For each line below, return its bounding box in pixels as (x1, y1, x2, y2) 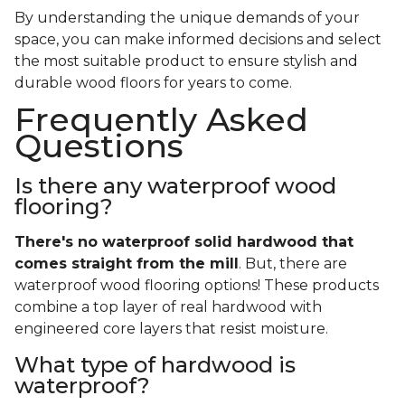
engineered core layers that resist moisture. (14, 320, 328, 338)
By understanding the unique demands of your (14, 9, 360, 27)
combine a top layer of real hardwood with (14, 298, 322, 316)
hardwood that (237, 233, 353, 251)
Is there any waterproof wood (14, 173, 336, 200)
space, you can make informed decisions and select (14, 31, 381, 49)
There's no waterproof (14, 233, 194, 251)
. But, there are (239, 255, 347, 273)
